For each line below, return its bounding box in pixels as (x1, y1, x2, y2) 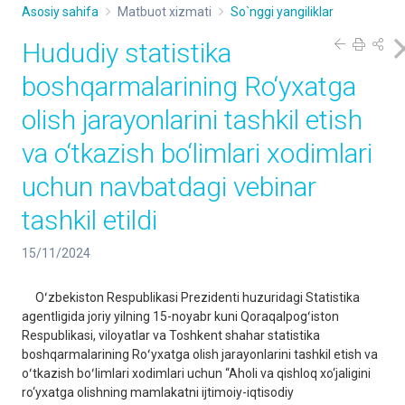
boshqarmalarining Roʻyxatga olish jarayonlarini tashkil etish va (22, 347, 378, 362)
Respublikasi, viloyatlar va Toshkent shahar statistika (22, 328, 320, 343)
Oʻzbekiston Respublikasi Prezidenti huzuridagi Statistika (22, 290, 360, 305)
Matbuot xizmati (118, 5, 212, 19)
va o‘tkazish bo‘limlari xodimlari (22, 137, 372, 169)
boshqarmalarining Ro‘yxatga (22, 71, 356, 102)
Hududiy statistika (22, 37, 231, 69)
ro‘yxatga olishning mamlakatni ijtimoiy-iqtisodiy (22, 385, 294, 400)
